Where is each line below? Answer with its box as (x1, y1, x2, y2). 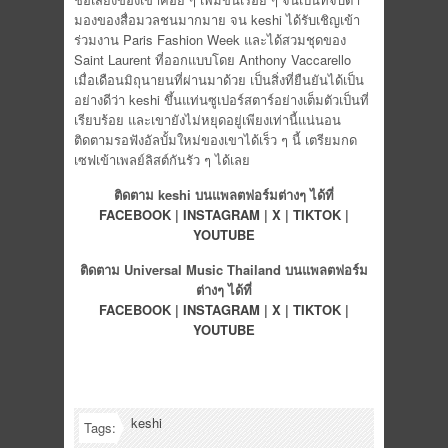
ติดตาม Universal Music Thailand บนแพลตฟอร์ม (80, 260, 368, 279)
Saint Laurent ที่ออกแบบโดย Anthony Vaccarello (74, 50, 351, 69)
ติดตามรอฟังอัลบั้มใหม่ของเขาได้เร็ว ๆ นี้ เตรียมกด (74, 130, 357, 149)
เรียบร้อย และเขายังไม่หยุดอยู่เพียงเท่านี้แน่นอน (74, 110, 341, 129)
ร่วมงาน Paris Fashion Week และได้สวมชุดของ (74, 30, 346, 49)
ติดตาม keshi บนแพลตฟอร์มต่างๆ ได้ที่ (114, 185, 334, 204)
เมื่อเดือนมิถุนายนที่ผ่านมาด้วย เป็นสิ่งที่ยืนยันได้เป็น (74, 70, 364, 89)
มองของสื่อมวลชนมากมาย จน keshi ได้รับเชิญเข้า (74, 10, 360, 29)
